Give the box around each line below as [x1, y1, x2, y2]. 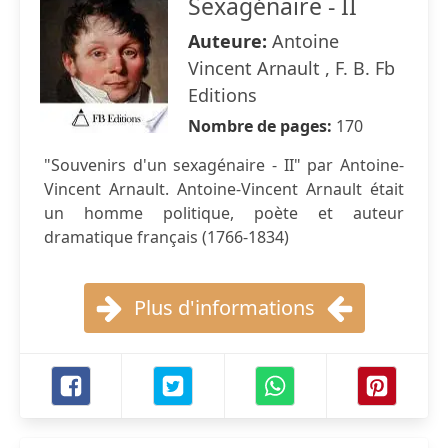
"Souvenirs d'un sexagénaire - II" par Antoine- [44, 154, 404, 176]
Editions [188, 83, 257, 107]
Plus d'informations [133, 294, 315, 321]
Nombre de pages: [188, 115, 336, 137]
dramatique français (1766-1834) [44, 226, 289, 248]
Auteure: [188, 29, 272, 53]
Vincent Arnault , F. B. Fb [188, 56, 395, 80]
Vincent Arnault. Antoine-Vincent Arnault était [44, 178, 404, 200]
